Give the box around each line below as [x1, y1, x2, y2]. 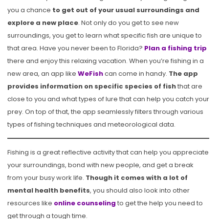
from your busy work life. [7, 173, 86, 182]
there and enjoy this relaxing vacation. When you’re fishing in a [7, 56, 204, 66]
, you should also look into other [90, 185, 190, 195]
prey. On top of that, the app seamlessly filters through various [7, 107, 203, 117]
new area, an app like [7, 69, 78, 79]
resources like [7, 198, 54, 208]
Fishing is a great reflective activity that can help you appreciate [7, 147, 209, 157]
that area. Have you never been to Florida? [7, 44, 144, 53]
